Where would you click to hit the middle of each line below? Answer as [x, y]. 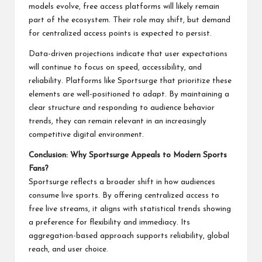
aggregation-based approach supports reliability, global [129, 236]
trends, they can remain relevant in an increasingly [118, 121]
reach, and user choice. [68, 249]
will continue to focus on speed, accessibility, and [115, 67]
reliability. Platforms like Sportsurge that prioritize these [130, 81]
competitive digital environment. [86, 135]
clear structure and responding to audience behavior [122, 108]
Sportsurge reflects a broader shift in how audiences [122, 182]
